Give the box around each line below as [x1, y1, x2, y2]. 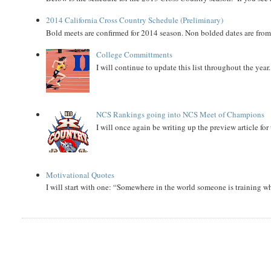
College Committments [96, 49, 172, 60]
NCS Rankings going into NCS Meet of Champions [96, 109, 264, 120]
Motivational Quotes [46, 169, 115, 180]
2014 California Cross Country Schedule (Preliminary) [46, 15, 224, 26]
